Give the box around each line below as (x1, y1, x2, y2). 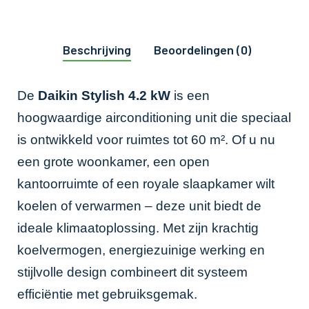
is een (170, 88, 210, 103)
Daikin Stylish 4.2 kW (38, 88, 170, 103)
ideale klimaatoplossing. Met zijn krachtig (17, 221, 259, 236)
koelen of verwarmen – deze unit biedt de (17, 199, 261, 214)
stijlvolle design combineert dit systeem (17, 265, 248, 280)
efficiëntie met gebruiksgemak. (17, 287, 197, 302)
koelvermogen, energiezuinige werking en (17, 243, 265, 258)
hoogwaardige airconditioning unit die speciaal (17, 110, 291, 126)
